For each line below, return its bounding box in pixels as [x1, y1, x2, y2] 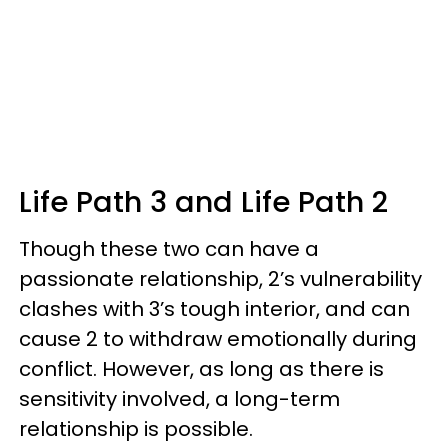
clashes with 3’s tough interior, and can [19, 294, 410, 323]
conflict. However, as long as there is [19, 354, 384, 383]
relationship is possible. [19, 414, 253, 443]
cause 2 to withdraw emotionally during [19, 324, 417, 353]
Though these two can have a [19, 234, 319, 263]
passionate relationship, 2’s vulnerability [19, 264, 422, 293]
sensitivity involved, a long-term [19, 384, 340, 413]
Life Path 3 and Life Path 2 [19, 181, 388, 222]
